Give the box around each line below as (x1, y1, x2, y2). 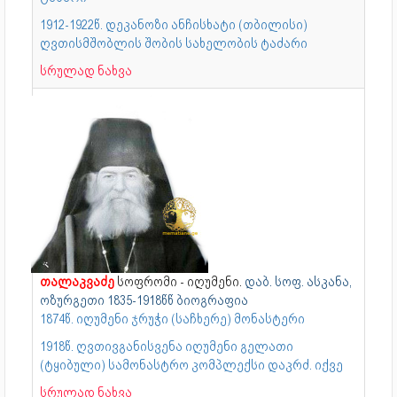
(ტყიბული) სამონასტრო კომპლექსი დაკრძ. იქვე (40, 356, 343, 373)
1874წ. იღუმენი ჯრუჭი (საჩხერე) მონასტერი (40, 310, 305, 327)
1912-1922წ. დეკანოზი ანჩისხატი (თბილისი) (40, 16, 307, 33)
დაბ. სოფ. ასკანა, (245, 273, 352, 290)
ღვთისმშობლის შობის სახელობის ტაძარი (40, 35, 307, 51)
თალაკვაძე (40, 273, 117, 290)
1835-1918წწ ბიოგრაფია (107, 292, 248, 308)
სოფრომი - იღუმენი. (117, 273, 245, 290)
